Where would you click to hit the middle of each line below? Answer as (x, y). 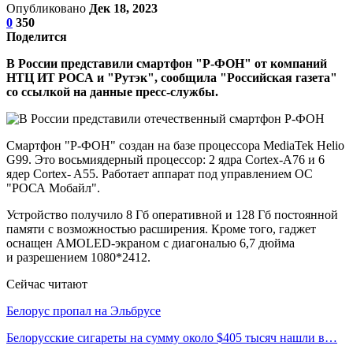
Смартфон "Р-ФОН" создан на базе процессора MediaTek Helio (175, 145)
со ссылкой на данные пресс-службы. (112, 91)
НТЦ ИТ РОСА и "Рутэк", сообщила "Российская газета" (172, 77)
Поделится (37, 36)
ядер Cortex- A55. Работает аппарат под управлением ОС (160, 173)
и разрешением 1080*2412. (78, 257)
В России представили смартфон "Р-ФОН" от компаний (167, 63)
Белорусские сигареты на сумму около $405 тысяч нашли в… (172, 337)
